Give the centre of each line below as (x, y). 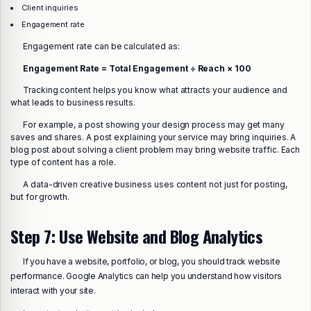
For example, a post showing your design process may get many (154, 125)
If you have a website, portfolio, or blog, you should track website (152, 261)
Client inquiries (50, 8)
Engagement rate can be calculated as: (101, 46)
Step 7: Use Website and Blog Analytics (137, 236)
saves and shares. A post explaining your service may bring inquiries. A (153, 137)
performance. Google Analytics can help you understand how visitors (146, 276)
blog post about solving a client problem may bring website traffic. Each (155, 150)
